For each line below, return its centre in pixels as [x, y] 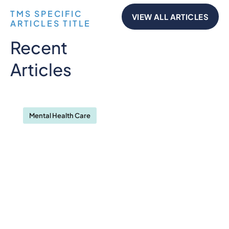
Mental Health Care [60, 116]
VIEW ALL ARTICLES [170, 17]
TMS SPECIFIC [46, 14]
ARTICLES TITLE [51, 24]
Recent [39, 48]
